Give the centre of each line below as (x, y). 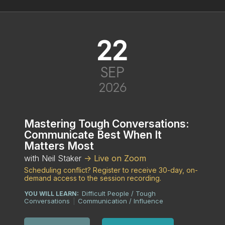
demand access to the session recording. (93, 178)
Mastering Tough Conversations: (106, 124)
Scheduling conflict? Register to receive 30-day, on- (111, 170)
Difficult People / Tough (119, 193)
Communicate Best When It (93, 135)
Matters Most (59, 146)
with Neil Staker (54, 158)
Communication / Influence (121, 201)
